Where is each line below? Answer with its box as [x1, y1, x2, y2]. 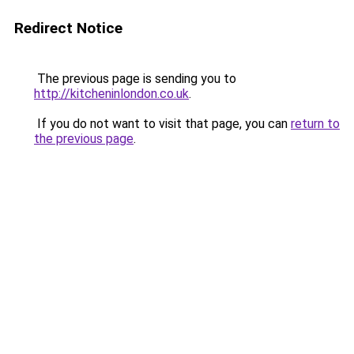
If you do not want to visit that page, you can [34, 116, 291, 131]
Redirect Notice [14, 19, 122, 37]
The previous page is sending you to [34, 71, 236, 86]
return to [291, 116, 340, 131]
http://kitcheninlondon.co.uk [34, 86, 189, 101]
